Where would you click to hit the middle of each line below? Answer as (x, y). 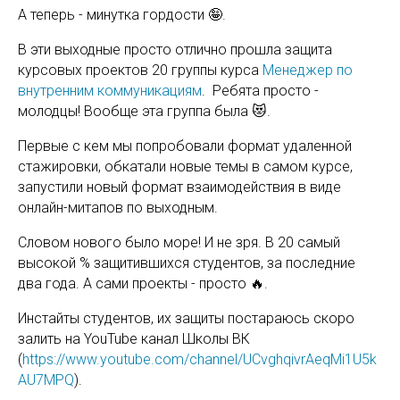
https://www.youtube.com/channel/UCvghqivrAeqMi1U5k (200, 360)
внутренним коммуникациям (110, 91)
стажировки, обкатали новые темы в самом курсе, (185, 167)
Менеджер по (308, 71)
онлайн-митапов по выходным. (118, 208)
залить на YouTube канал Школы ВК (134, 339)
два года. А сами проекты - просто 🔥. (143, 284)
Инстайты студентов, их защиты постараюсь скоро (186, 319)
